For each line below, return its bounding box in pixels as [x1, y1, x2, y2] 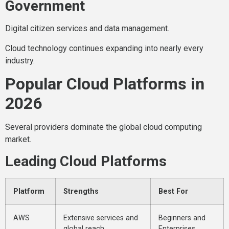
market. [5, 134, 31, 145]
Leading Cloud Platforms [5, 153, 167, 170]
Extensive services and [63, 214, 138, 223]
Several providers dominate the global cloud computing [5, 122, 202, 132]
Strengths [63, 187, 99, 196]
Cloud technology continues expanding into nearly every [5, 43, 203, 53]
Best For [158, 187, 188, 196]
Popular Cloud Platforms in [5, 74, 204, 94]
